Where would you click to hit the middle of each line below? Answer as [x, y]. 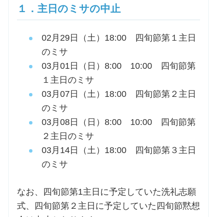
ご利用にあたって [46, 81]
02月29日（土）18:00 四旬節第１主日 [119, 38]
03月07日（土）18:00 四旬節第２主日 [119, 94]
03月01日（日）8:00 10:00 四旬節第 [118, 66]
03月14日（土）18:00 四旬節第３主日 [119, 150]
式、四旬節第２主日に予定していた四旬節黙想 [108, 206]
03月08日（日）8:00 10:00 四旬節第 [118, 122]
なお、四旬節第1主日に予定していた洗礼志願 [106, 192]
